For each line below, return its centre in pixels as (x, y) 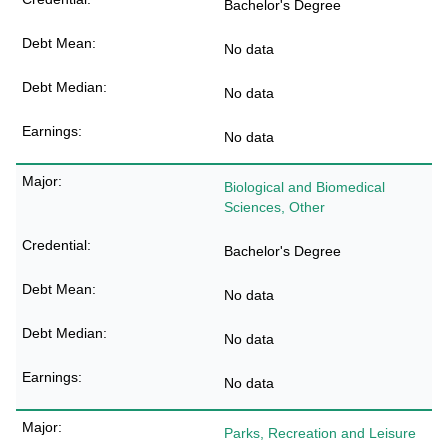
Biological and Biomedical (304, 187)
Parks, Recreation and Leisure (320, 433)
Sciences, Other (274, 207)
